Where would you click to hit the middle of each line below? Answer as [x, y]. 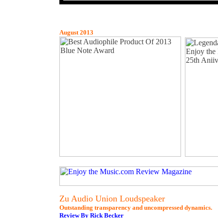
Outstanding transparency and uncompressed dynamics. [136, 208]
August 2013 [76, 32]
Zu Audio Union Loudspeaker [112, 199]
